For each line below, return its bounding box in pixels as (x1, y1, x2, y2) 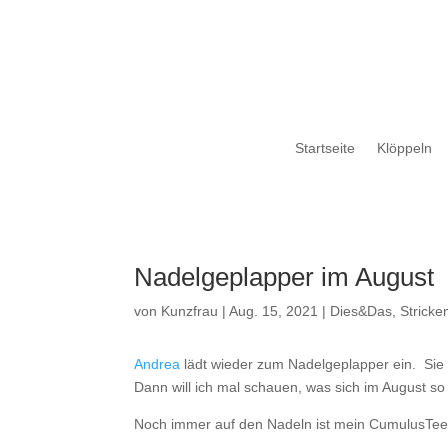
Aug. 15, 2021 (229, 303, 319, 320)
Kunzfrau (161, 303, 219, 320)
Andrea (134, 355, 181, 372)
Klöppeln (376, 139, 432, 156)
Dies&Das (330, 303, 393, 320)
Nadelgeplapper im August (134, 262, 435, 293)
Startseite (294, 139, 355, 156)
